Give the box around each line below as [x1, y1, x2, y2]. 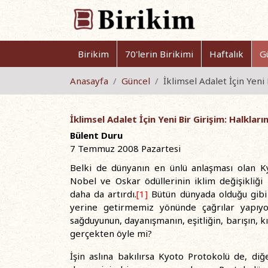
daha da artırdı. [70, 188, 137, 200]
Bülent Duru [70, 129, 123, 141]
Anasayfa [70, 75, 108, 87]
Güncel [121, 75, 150, 87]
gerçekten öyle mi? [70, 227, 152, 239]
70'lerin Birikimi [125, 48, 193, 60]
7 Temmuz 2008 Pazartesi [70, 142, 181, 154]
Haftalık [209, 48, 243, 60]
